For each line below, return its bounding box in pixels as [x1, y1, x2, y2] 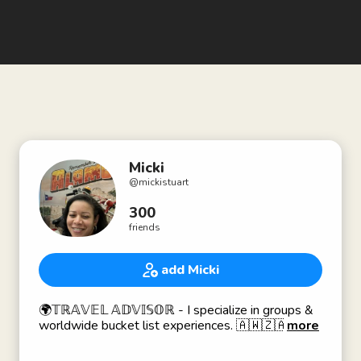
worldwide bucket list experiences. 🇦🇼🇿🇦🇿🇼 [39, 317, 313, 334]
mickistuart [139, 176, 189, 189]
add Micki [160, 261, 219, 279]
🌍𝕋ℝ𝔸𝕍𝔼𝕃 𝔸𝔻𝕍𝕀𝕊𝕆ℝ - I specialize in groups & [39, 301, 313, 319]
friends [129, 221, 160, 234]
